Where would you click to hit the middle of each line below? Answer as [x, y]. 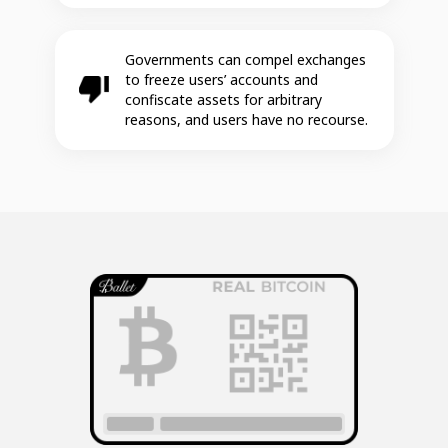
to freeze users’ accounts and [221, 79]
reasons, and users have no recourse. [246, 119]
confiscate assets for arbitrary [223, 99]
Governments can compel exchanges [245, 59]
